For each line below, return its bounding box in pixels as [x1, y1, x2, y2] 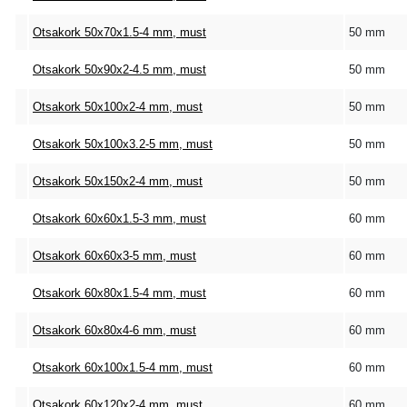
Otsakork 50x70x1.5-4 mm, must [33, 25, 206, 39]
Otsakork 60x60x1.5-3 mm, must [33, 212, 206, 225]
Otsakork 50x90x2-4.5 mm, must [33, 63, 206, 76]
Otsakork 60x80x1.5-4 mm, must [33, 286, 206, 300]
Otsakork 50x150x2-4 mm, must [33, 174, 203, 188]
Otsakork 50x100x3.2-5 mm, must [33, 137, 213, 151]
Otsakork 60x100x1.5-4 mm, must [33, 361, 213, 374]
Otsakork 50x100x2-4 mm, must [33, 100, 203, 114]
